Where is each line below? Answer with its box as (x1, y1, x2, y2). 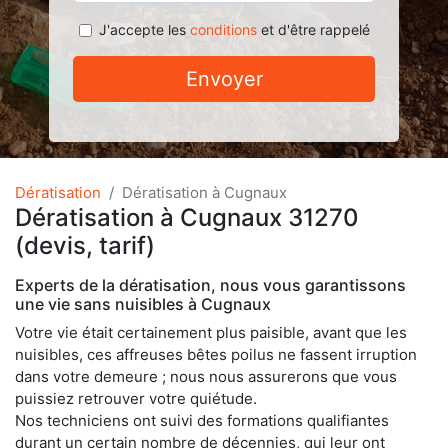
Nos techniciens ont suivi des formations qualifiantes (15, 411, 389, 430)
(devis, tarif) (15, 231, 155, 260)
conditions (189, 21, 257, 38)
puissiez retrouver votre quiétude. (15, 389, 257, 408)
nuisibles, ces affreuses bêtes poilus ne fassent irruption (15, 345, 417, 364)
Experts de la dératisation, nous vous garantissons (15, 275, 406, 295)
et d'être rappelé (256, 21, 370, 38)
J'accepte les (98, 21, 190, 38)
